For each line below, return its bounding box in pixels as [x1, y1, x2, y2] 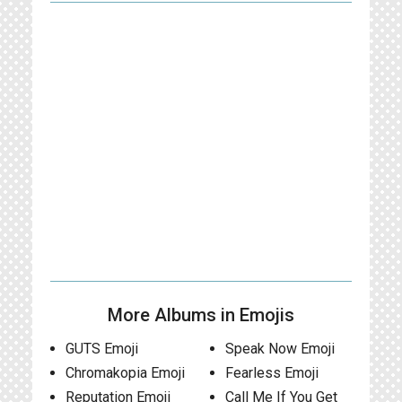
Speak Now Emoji [224, 340, 335, 357]
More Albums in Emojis [108, 304, 294, 326]
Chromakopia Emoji [66, 364, 185, 381]
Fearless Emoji [224, 364, 319, 381]
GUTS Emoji [66, 340, 138, 357]
